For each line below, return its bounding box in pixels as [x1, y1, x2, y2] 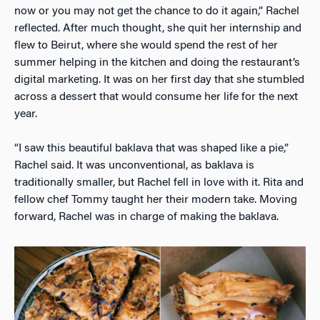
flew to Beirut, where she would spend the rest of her [14, 39, 278, 51]
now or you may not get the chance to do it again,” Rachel [14, 5, 299, 17]
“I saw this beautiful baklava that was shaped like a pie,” [14, 142, 289, 154]
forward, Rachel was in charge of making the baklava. [14, 211, 279, 223]
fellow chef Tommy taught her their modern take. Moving [14, 194, 297, 206]
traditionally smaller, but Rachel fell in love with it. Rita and [14, 176, 304, 189]
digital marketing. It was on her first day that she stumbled [14, 74, 304, 86]
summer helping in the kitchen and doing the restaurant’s [14, 56, 300, 69]
